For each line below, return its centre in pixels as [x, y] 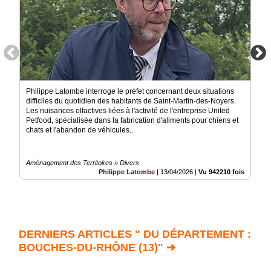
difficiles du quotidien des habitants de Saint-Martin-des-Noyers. [131, 101]
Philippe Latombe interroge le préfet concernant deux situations [130, 91]
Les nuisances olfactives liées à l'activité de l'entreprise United [128, 110]
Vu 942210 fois [221, 171]
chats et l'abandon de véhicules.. [80, 130]
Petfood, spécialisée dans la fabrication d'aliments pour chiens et [132, 120]
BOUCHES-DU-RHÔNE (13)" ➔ [97, 247]
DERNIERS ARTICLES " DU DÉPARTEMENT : [135, 234]
